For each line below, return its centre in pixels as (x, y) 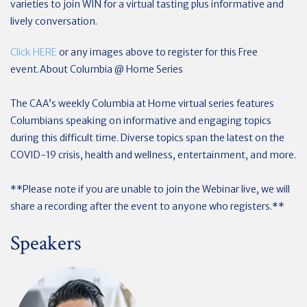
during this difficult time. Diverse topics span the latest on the (147, 137)
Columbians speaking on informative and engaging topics (141, 120)
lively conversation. (54, 21)
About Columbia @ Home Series (111, 69)
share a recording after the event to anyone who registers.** (147, 206)
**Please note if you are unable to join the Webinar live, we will (150, 189)
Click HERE (34, 52)
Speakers (46, 243)
